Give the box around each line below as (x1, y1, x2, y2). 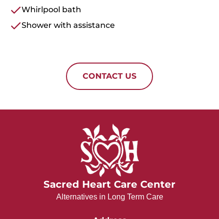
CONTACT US (83, 71, 136, 81)
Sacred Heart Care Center (44, 178, 175, 190)
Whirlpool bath (22, 5, 81, 14)
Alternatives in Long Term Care (56, 193, 163, 201)
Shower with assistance (22, 21, 115, 30)
